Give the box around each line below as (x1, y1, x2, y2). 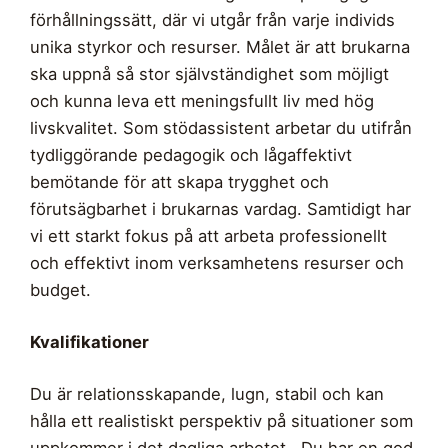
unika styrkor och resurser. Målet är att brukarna (30, 37, 410, 58)
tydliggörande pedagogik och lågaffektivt (30, 145, 352, 166)
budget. (30, 280, 91, 301)
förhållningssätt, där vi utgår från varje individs (30, 10, 395, 31)
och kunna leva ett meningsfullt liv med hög (30, 91, 374, 112)
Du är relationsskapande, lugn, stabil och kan (30, 384, 384, 405)
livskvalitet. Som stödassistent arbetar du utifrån (30, 118, 412, 139)
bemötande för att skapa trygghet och (30, 172, 329, 193)
